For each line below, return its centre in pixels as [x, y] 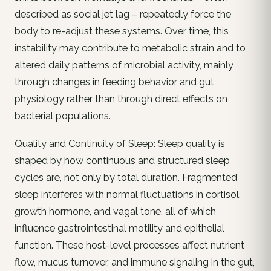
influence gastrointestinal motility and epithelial [119, 229]
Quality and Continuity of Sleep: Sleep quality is [120, 144]
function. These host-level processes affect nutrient [129, 246]
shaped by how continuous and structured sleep [122, 161]
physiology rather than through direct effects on [121, 99]
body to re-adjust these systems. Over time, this [122, 31]
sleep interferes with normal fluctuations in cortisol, [128, 195]
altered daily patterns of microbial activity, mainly [124, 65]
